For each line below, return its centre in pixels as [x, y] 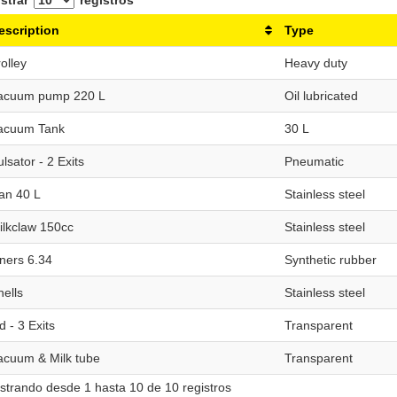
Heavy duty [315, 63]
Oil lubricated [321, 96]
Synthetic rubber [330, 260]
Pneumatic [314, 161]
